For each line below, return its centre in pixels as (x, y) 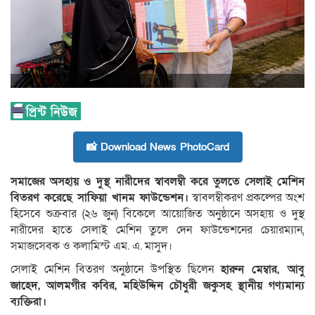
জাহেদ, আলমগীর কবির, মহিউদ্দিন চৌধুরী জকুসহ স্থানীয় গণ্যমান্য (157, 285)
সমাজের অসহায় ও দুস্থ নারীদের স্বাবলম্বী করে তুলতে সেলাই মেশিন (157, 181)
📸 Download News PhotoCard (157, 147)
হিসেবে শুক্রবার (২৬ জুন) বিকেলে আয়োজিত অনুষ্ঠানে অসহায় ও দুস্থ (157, 213)
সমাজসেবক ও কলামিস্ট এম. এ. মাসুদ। (91, 246)
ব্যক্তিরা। (28, 301)
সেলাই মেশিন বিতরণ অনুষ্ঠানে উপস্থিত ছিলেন (116, 269)
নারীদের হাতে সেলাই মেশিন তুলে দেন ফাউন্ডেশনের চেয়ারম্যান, (157, 230)
